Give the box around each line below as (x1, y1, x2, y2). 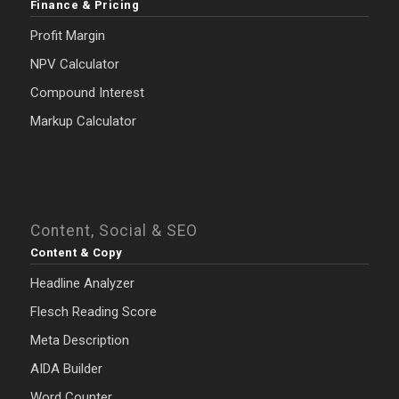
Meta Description (29, 332, 129, 349)
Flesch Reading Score (29, 304, 157, 321)
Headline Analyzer (29, 275, 134, 292)
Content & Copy (29, 246, 123, 260)
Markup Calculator (29, 113, 136, 130)
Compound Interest (29, 85, 144, 102)
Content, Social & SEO (29, 222, 198, 240)
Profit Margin (29, 28, 105, 45)
